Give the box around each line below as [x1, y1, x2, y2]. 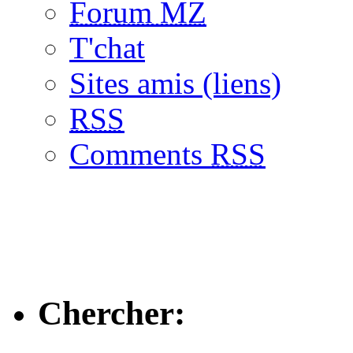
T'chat [69, 31, 145, 65]
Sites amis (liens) [69, 66, 281, 100]
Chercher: [38, 294, 185, 332]
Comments [69, 137, 210, 171]
